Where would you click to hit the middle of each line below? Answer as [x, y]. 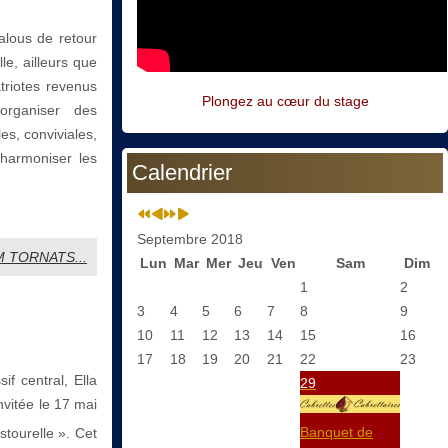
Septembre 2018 [190, 239]
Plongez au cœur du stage [285, 101]
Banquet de [336, 432]
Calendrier [182, 173]
